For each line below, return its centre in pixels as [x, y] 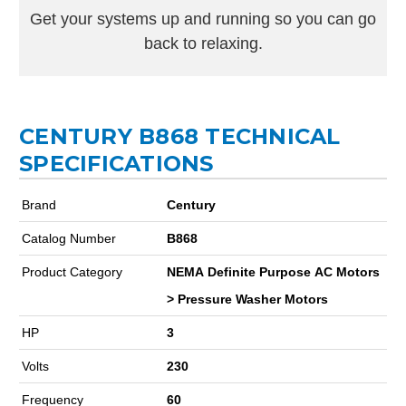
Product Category [72, 272]
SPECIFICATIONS [116, 164]
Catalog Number [69, 239]
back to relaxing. [203, 44]
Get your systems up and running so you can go [203, 19]
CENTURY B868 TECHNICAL [180, 137]
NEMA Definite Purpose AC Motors [273, 272]
